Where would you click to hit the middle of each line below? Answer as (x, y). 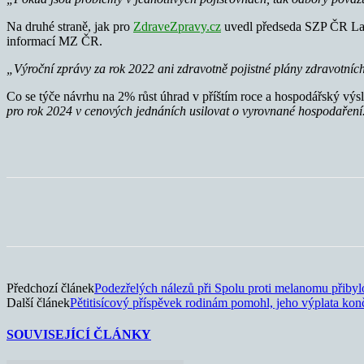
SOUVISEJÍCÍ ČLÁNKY (79, 335)
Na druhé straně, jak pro (70, 27)
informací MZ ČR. (54, 41)
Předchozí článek (50, 288)
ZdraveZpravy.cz (177, 27)
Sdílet (81, 212)
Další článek (38, 303)
